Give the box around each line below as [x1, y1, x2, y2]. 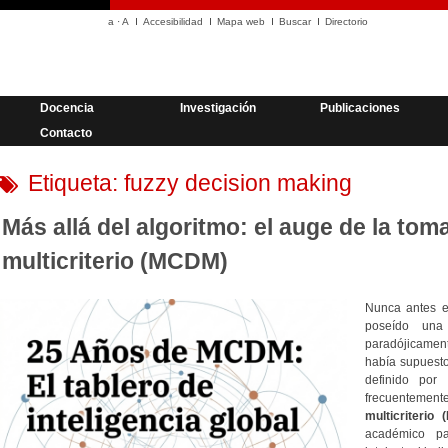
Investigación [180, 101, 256, 115]
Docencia [40, 101, 94, 115]
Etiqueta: [27, 170, 124, 196]
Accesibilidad [143, 16, 203, 27]
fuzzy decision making [123, 170, 352, 196]
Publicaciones [320, 101, 400, 115]
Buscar [279, 16, 311, 27]
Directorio [325, 16, 368, 27]
